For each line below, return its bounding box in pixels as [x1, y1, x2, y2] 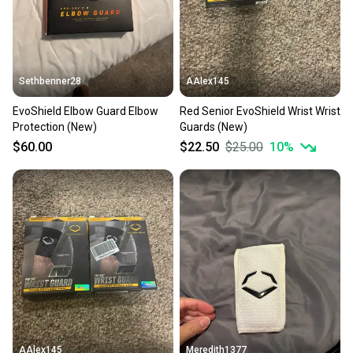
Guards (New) [180, 121, 247, 134]
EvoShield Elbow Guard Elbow [13, 105, 158, 118]
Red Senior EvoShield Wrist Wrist [180, 105, 340, 118]
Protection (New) [13, 121, 97, 134]
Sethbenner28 [19, 76, 81, 87]
